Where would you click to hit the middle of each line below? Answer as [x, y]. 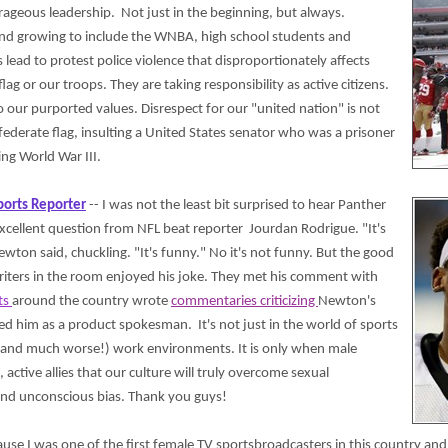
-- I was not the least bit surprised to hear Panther [236, 205]
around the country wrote [91, 301]
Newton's [347, 301]
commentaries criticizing [244, 301]
